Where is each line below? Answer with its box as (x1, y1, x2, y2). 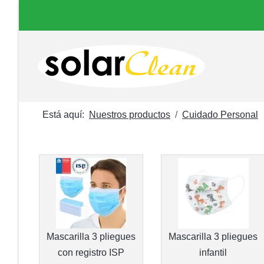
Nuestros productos (89, 110, 170, 120)
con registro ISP (58, 247, 124, 258)
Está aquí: (42, 110, 89, 120)
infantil (199, 247, 227, 258)
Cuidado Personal (182, 110, 258, 120)
